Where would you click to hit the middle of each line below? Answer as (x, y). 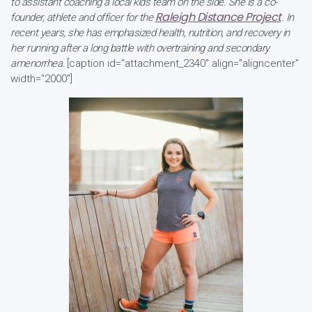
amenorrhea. (39, 63)
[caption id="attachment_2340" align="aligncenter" (183, 63)
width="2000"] (41, 79)
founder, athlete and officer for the (83, 17)
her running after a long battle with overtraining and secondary (140, 48)
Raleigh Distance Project (218, 17)
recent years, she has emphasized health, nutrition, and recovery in (150, 33)
